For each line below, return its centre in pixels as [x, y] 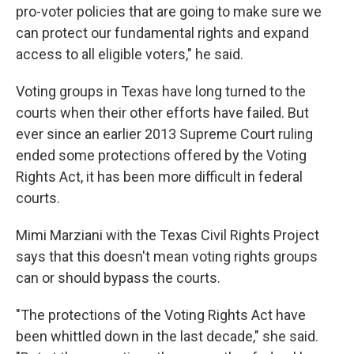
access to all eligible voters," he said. [130, 54]
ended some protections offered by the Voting [161, 155]
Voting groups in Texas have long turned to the [161, 91]
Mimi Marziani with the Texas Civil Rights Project [168, 235]
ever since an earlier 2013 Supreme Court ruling [164, 134]
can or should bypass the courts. [118, 278]
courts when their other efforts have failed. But [162, 113]
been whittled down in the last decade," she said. [167, 336]
